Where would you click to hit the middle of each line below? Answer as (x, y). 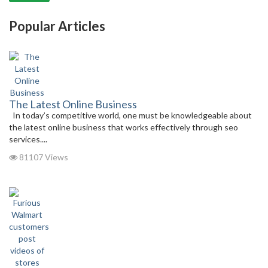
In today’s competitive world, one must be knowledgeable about (130, 115)
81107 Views (43, 157)
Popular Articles (57, 26)
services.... (28, 139)
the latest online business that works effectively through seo (124, 127)
